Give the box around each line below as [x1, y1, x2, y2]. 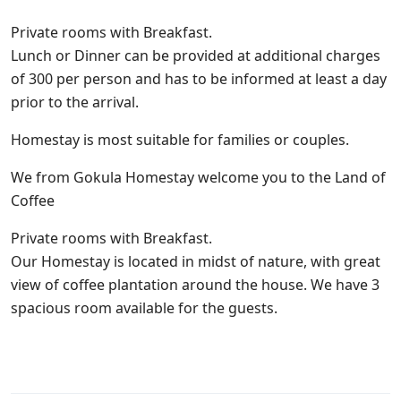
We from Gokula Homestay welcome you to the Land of [11, 167, 386, 187]
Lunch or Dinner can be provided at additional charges [11, 46, 380, 65]
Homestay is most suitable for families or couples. [11, 130, 349, 149]
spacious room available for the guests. [11, 298, 277, 318]
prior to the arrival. [11, 92, 139, 112]
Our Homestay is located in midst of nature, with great [11, 252, 380, 271]
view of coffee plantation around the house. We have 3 [11, 275, 380, 294]
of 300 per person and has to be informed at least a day [11, 69, 387, 89]
